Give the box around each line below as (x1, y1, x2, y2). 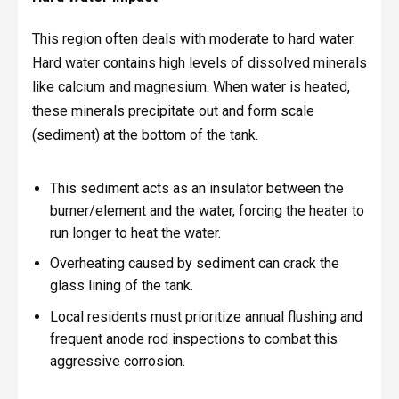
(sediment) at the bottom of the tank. (31, 126, 258, 144)
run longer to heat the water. (49, 224, 221, 241)
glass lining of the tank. (49, 277, 193, 295)
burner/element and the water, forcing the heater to (49, 201, 364, 219)
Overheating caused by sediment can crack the (49, 255, 339, 273)
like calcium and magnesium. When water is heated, (31, 78, 350, 96)
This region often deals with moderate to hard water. (31, 30, 355, 48)
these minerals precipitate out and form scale (31, 102, 314, 120)
